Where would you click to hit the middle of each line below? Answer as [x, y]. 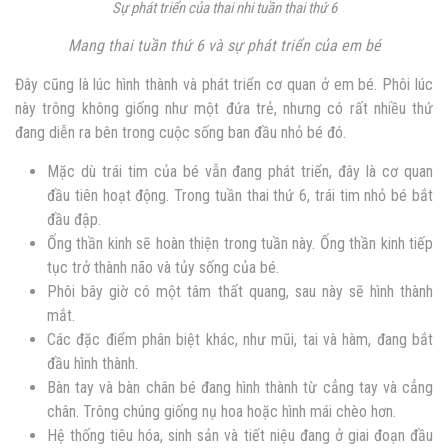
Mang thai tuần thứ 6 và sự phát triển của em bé [224, 46]
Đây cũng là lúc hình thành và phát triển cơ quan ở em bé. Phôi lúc [224, 85]
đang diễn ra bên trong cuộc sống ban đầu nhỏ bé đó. [180, 133]
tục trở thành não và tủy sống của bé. [163, 268]
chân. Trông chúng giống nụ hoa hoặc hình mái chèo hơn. [221, 412]
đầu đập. [74, 220]
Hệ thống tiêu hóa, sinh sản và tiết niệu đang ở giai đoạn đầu [240, 436]
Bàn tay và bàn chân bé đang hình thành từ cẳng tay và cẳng [240, 388]
